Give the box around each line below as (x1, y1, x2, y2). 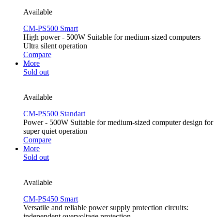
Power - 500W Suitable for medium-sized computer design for (23, 118, 213, 127)
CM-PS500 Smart (23, 24, 78, 33)
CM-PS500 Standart (23, 109, 85, 118)
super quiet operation (23, 127, 87, 136)
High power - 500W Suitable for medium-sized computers (23, 33, 201, 42)
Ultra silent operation (23, 42, 87, 50)
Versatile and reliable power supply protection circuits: (23, 203, 188, 212)
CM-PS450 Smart (23, 195, 78, 203)
